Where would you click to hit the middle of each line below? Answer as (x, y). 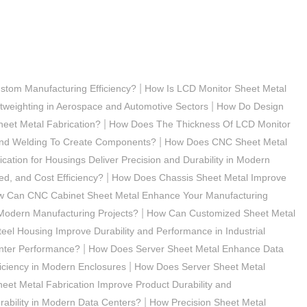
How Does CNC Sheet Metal (226, 142)
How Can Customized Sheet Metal (221, 213)
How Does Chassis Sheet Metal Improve (199, 177)
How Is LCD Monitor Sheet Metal (216, 88)
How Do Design (250, 106)
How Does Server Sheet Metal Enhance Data (186, 248)
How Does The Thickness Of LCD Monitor (200, 124)
